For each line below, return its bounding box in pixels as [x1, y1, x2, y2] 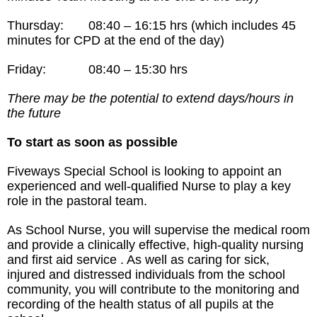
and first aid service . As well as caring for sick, [7, 253, 270, 267]
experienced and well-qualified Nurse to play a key [7, 179, 291, 193]
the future [7, 106, 61, 120]
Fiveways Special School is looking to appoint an [7, 164, 282, 178]
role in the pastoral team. [7, 194, 147, 208]
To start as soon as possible [7, 135, 178, 149]
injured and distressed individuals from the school [7, 267, 285, 282]
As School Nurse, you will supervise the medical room [7, 223, 310, 237]
